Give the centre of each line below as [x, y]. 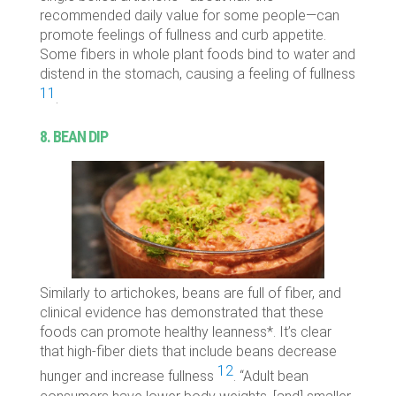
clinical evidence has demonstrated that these [181, 313]
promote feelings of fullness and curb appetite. [183, 35]
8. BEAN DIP [73, 136]
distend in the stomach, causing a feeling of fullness [197, 74]
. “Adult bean [270, 377]
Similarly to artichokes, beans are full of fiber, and [190, 293]
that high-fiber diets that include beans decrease [188, 352]
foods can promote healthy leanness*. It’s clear [185, 332]
